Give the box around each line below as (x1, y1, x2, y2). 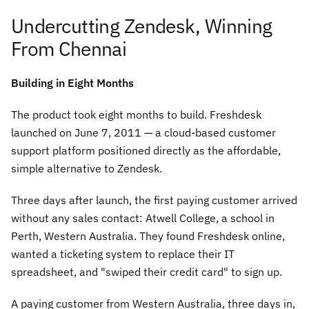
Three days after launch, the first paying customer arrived (11, 193, 297, 207)
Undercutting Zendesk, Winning (11, 13, 272, 39)
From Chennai (11, 36, 127, 61)
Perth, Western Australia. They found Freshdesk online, (11, 229, 285, 243)
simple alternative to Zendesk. (11, 161, 162, 175)
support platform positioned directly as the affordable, (11, 143, 281, 157)
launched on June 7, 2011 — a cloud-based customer (11, 126, 276, 139)
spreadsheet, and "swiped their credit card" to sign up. (11, 265, 282, 279)
